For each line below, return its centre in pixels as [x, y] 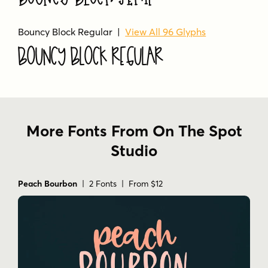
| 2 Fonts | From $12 [120, 184]
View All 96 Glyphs [166, 31]
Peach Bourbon [48, 184]
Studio [134, 151]
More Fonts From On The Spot [134, 131]
